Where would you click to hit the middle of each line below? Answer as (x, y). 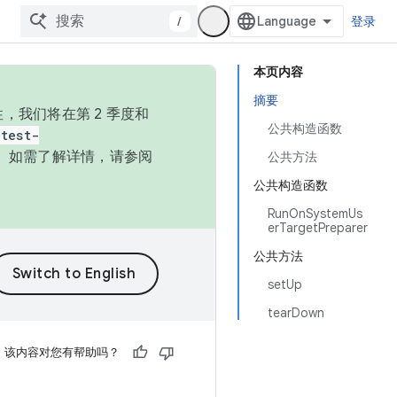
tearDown (296, 313)
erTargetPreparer (318, 228)
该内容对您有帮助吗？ (62, 352)
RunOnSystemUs (315, 214)
